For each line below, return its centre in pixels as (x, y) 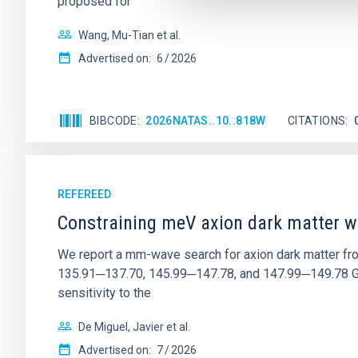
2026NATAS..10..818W (206, 120)
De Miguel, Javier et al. (134, 327)
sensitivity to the (104, 293)
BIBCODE (113, 120)
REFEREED (84, 194)
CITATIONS (316, 120)
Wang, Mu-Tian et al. (129, 35)
